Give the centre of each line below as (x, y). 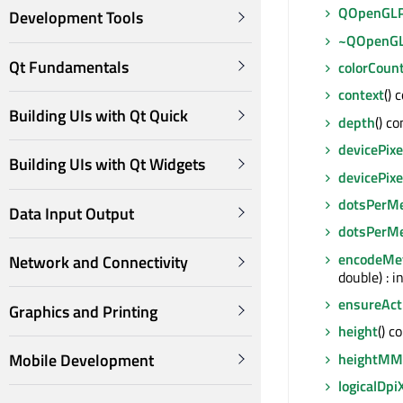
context (361, 95)
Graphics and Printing (83, 311)
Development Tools (76, 18)
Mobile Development (81, 360)
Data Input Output (72, 213)
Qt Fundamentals (69, 67)
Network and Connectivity (99, 263)
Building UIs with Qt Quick (99, 116)
